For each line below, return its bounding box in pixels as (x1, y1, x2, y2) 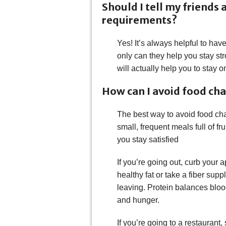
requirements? (102, 14, 177, 26)
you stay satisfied (117, 135, 179, 144)
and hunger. (117, 196, 159, 204)
